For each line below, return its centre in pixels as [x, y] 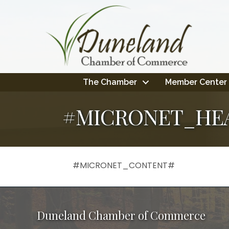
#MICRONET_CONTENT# [124, 166]
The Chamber [110, 82]
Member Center [196, 82]
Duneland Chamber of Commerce [121, 215]
